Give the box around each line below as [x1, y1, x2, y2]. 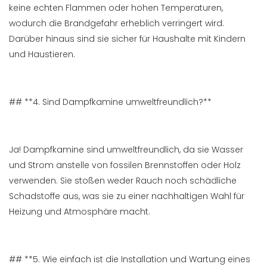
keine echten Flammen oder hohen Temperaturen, [9, 2, 223, 14]
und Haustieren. [9, 48, 75, 61]
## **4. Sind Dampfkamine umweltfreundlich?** [9, 96, 212, 108]
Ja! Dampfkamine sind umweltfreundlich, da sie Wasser [9, 144, 243, 156]
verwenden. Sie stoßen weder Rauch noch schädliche [9, 175, 237, 187]
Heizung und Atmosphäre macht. [9, 206, 150, 218]
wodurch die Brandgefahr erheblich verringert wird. [9, 17, 224, 30]
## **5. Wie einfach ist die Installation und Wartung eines [9, 253, 250, 266]
